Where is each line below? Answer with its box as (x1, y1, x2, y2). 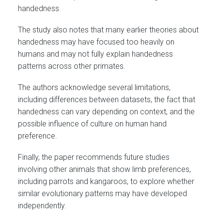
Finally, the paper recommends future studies (18, 153, 170, 162)
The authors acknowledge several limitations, (18, 83, 171, 93)
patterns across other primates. (18, 62, 126, 71)
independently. (18, 201, 67, 211)
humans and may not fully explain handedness (18, 49, 173, 59)
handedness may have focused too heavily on (18, 37, 175, 47)
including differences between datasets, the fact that (18, 95, 196, 105)
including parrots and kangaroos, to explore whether (18, 177, 195, 186)
